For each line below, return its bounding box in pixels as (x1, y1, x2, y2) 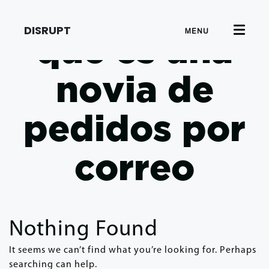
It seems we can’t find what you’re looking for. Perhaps (9, 246, 256, 255)
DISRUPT (24, 22, 71, 38)
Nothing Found (9, 219, 158, 241)
